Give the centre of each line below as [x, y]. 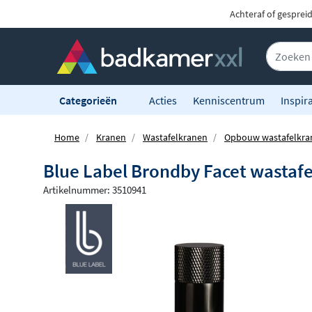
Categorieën [89, 100]
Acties [163, 100]
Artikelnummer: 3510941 [95, 190]
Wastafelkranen [175, 138]
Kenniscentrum [229, 100]
